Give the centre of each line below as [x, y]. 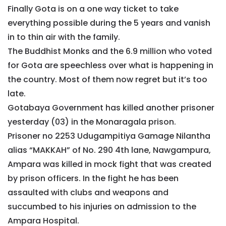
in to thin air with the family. [64, 37]
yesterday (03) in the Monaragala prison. [92, 122]
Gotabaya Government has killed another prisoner [111, 108]
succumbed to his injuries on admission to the [102, 207]
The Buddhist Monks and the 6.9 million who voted [110, 51]
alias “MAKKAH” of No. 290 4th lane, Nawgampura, [109, 150]
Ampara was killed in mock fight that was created [109, 164]
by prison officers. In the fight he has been [93, 179]
